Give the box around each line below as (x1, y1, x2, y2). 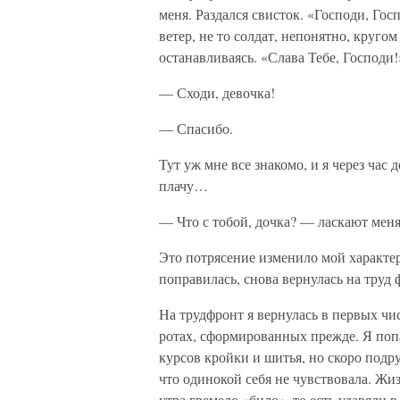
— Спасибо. (159, 119, 233, 137)
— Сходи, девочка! (159, 83, 275, 102)
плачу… (159, 176, 208, 195)
